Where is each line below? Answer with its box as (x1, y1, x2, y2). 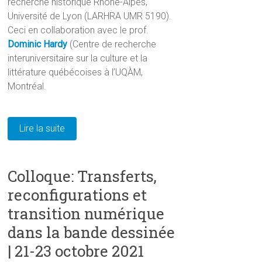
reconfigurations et (8, 184, 147, 205)
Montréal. (8, 80, 47, 92)
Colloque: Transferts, (8, 166, 157, 186)
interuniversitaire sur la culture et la (8, 52, 148, 64)
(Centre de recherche (67, 38, 157, 50)
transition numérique (8, 203, 165, 223)
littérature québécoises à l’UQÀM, (8, 66, 143, 78)
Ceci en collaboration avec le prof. (8, 24, 149, 36)
